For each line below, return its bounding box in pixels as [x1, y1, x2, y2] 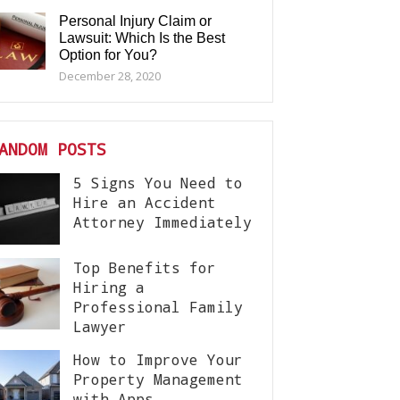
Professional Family [73, 297, 243, 316]
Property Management [73, 370, 243, 388]
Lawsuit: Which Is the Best [59, 30, 225, 46]
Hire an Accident [73, 193, 216, 212]
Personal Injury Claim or [59, 13, 212, 29]
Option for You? [59, 47, 157, 62]
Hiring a [73, 278, 145, 296]
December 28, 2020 [59, 68, 161, 84]
